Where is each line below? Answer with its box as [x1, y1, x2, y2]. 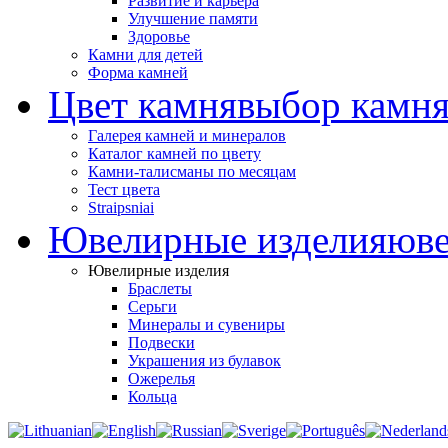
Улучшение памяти [128, 10, 258, 27]
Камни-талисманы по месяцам [88, 163, 296, 180]
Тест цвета [88, 181, 160, 198]
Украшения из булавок [128, 352, 281, 369]
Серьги [128, 298, 177, 315]
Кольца [128, 388, 177, 405]
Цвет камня [48, 83, 237, 126]
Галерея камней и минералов [88, 127, 286, 144]
